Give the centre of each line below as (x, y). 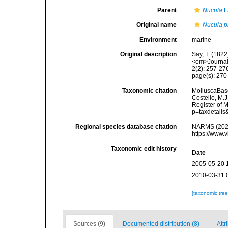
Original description (149, 54)
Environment (158, 40)
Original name (157, 25)
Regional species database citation (126, 127)
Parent (167, 10)
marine (202, 40)
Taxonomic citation (150, 91)
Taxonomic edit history (144, 149)
